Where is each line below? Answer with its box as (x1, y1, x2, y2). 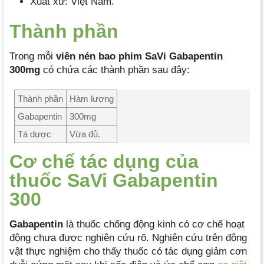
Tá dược (18, 128, 51, 139)
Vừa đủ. (70, 128, 100, 139)
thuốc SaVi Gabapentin (9, 169, 218, 191)
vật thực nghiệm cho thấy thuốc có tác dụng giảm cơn (9, 245, 247, 257)
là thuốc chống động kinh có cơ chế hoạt (63, 218, 245, 230)
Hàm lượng (70, 93, 114, 104)
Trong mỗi (9, 50, 56, 62)
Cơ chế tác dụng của (9, 150, 199, 172)
